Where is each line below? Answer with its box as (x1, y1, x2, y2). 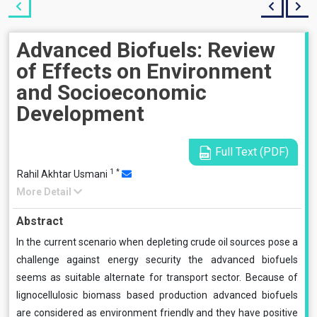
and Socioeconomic (16, 80, 207, 105)
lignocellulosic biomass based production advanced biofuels (16, 289, 298, 301)
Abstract (16, 214, 63, 228)
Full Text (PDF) (212, 145, 289, 158)
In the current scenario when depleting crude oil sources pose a (16, 236, 298, 248)
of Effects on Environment (16, 59, 272, 83)
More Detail (16, 186, 74, 197)
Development (16, 101, 144, 126)
